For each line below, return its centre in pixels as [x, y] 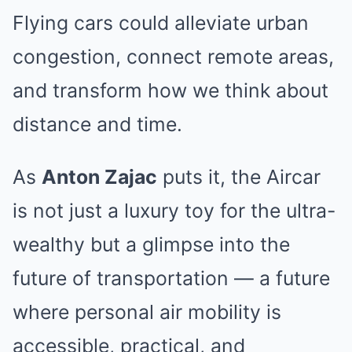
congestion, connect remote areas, [173, 56]
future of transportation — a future [171, 278]
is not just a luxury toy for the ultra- [174, 210]
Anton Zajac [99, 176]
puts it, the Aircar [239, 176]
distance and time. [97, 124]
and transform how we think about [170, 90]
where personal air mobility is [147, 312]
